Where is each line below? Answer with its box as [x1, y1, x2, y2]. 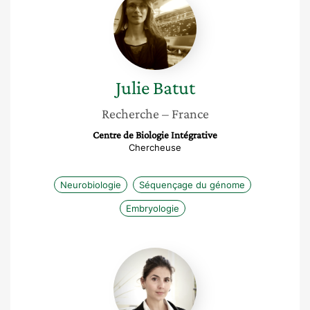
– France [161, 106, 209, 121]
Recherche [101, 106, 159, 121]
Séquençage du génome [138, 179, 245, 190]
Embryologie [125, 203, 179, 214]
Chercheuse [129, 142, 181, 153]
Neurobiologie [60, 179, 121, 190]
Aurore [154, 247, 190, 261]
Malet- [154, 261, 188, 275]
